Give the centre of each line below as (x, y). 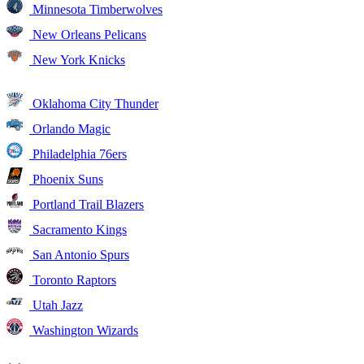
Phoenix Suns (66, 179)
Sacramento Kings (78, 229)
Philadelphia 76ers (78, 154)
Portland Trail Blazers (87, 204)
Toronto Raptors (73, 279)
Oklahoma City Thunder (94, 103)
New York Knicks (77, 59)
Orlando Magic (70, 128)
